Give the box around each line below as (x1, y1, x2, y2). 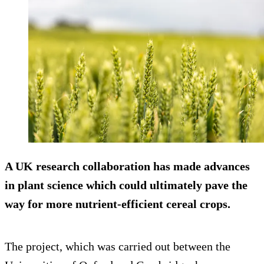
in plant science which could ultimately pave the (5, 178, 247, 192)
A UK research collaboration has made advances (5, 159, 250, 173)
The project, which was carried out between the (5, 239, 230, 253)
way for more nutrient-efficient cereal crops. (5, 197, 230, 210)
